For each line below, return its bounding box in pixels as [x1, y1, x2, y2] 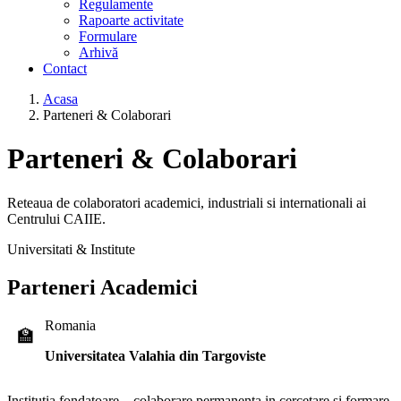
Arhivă [79, 45, 118, 60]
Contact [43, 61, 87, 76]
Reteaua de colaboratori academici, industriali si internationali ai [7, 194, 366, 210]
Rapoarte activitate [79, 13, 183, 28]
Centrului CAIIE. [7, 210, 106, 226]
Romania [45, 317, 96, 333]
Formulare [79, 29, 137, 44]
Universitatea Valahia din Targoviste [45, 347, 266, 363]
